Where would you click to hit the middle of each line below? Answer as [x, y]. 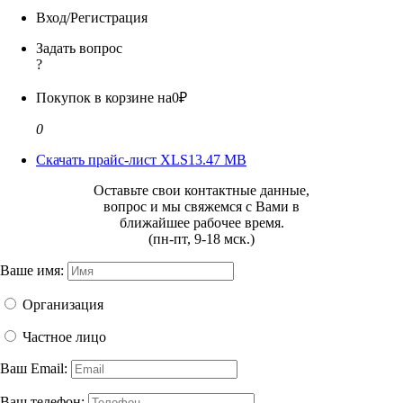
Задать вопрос [79, 48]
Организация [63, 304]
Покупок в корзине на [104, 97]
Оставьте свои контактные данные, [201, 190]
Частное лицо [64, 336]
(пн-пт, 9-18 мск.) [201, 238]
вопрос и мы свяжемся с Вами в [201, 206]
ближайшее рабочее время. [201, 222]
